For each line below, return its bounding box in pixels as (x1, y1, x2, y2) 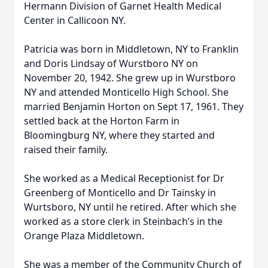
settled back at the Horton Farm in (24, 114, 179, 127)
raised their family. (24, 143, 108, 156)
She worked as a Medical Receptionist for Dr (24, 172, 224, 185)
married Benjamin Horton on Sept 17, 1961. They (24, 100, 243, 113)
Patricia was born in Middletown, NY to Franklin (24, 42, 239, 56)
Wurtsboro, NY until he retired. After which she (24, 200, 236, 214)
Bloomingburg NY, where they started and (24, 129, 215, 142)
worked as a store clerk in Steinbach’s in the (24, 215, 223, 228)
